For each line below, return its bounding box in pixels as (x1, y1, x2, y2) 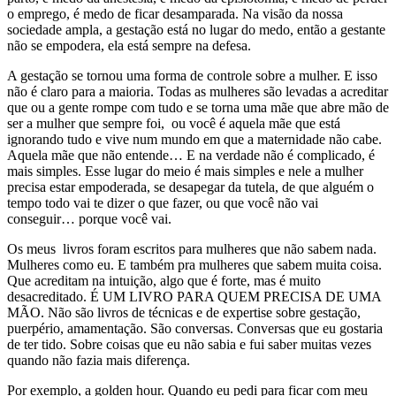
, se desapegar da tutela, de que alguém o (147, 179, 374, 195)
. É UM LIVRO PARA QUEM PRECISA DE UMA (83, 289, 381, 305)
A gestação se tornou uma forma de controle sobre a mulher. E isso (7, 68, 377, 84)
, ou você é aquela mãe (161, 116, 295, 132)
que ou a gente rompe (7, 100, 131, 116)
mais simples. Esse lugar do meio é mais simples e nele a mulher (7, 164, 363, 179)
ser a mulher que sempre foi (7, 116, 161, 132)
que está (295, 116, 340, 132)
